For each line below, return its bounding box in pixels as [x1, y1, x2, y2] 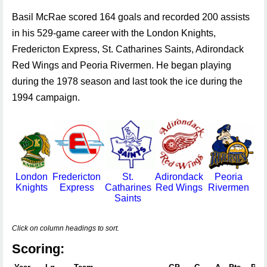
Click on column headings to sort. [12, 224, 119, 232]
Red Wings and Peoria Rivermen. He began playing [12, 60, 231, 70]
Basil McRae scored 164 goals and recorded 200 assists [12, 12, 250, 22]
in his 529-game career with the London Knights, [12, 28, 216, 38]
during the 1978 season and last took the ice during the [12, 76, 243, 86]
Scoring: [12, 241, 64, 256]
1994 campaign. [12, 92, 80, 103]
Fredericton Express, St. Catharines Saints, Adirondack [12, 44, 244, 54]
